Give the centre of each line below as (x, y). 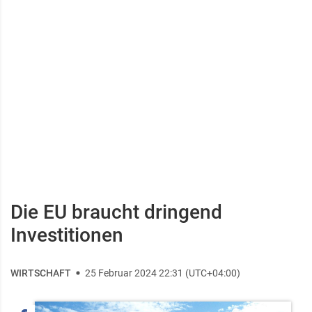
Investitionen (67, 235)
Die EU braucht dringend (116, 212)
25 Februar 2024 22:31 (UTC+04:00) (163, 273)
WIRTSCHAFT (41, 273)
